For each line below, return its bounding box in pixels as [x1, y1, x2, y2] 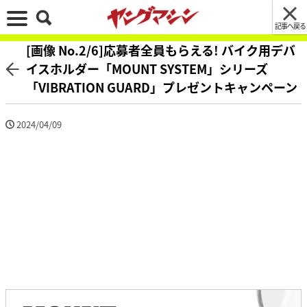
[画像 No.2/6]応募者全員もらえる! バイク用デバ [26, 41, 295, 59]
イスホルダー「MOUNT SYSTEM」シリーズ [26, 60, 268, 77]
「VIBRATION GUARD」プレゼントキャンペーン [26, 78, 297, 96]
